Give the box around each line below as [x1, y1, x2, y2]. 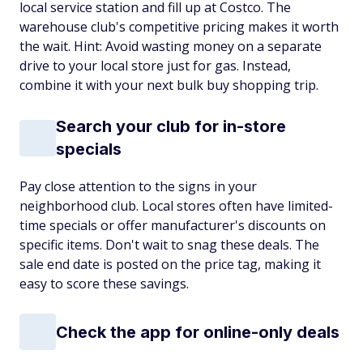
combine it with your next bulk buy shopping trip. [19, 76, 318, 94]
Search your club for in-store [56, 117, 286, 136]
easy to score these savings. [19, 275, 189, 293]
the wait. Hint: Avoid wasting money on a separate [19, 37, 322, 55]
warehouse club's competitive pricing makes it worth [19, 18, 339, 36]
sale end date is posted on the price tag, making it [19, 255, 321, 273]
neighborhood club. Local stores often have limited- [19, 197, 333, 215]
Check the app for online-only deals [56, 322, 340, 342]
